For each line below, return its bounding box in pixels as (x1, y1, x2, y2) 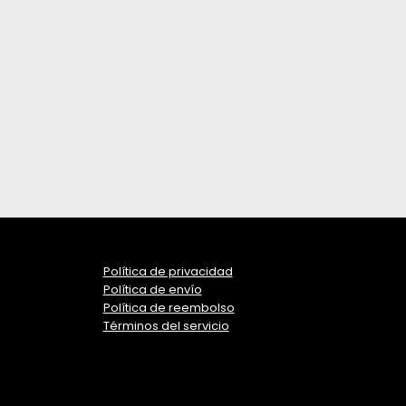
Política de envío (102, 280, 202, 298)
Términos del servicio (102, 316, 229, 334)
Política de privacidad (102, 262, 233, 280)
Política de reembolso (102, 298, 235, 316)
